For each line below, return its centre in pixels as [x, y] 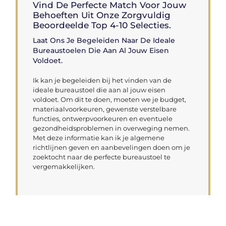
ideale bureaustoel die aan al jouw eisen [99, 90]
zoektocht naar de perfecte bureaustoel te [102, 157]
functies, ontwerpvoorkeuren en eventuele [103, 118]
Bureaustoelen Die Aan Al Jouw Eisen [101, 50]
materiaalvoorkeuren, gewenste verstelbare [105, 109]
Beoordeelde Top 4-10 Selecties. [102, 25]
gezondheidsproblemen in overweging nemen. [111, 128]
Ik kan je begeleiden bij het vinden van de [102, 80]
